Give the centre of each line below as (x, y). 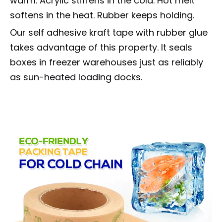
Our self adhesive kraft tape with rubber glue (109, 32)
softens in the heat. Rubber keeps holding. (102, 15)
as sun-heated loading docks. (76, 77)
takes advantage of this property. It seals (101, 47)
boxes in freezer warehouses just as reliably (107, 62)
